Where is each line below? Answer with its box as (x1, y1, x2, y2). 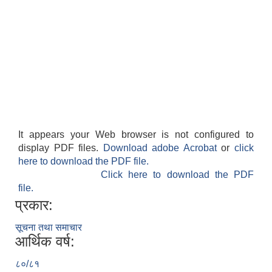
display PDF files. (18, 143, 103, 154)
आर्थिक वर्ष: (15, 233, 75, 250)
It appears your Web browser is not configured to (18, 129, 254, 140)
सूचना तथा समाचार (15, 222, 82, 233)
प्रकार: (15, 197, 53, 214)
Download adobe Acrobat (103, 143, 222, 154)
